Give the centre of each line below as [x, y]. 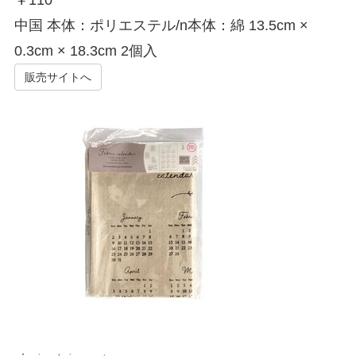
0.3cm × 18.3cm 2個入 [85, 51]
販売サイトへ [58, 77]
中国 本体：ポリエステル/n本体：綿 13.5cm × [161, 26]
